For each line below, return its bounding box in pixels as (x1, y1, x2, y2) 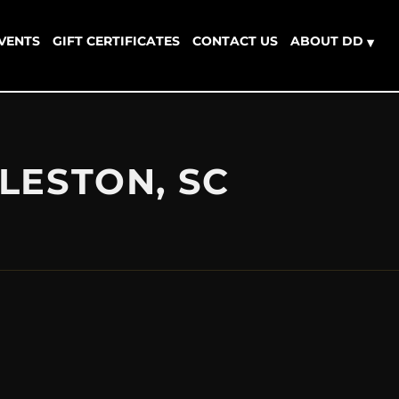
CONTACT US (192, 33, 278, 50)
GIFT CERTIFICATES (53, 33, 180, 50)
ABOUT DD (290, 33, 363, 50)
